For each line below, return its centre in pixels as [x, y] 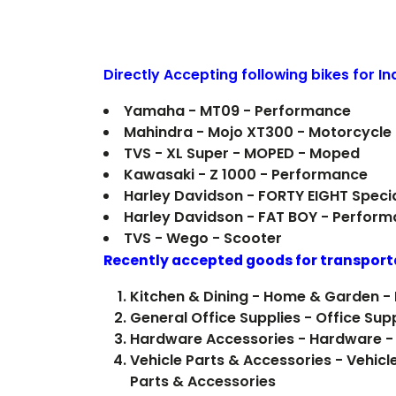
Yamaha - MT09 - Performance [237, 111]
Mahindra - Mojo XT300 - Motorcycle [258, 132]
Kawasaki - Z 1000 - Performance [246, 175]
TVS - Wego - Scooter [203, 238]
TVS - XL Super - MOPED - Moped [242, 153]
